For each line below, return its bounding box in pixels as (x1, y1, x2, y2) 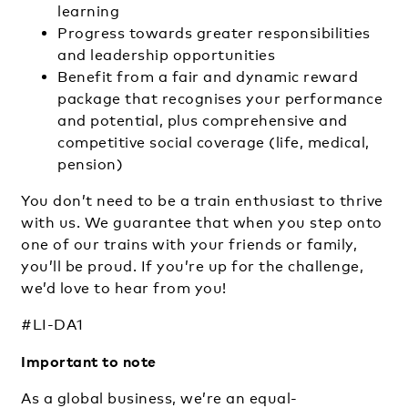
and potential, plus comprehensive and (57, 111, 348, 129)
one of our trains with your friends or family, (21, 235, 357, 253)
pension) (57, 155, 123, 173)
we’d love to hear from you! (21, 279, 227, 297)
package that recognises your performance (57, 89, 382, 107)
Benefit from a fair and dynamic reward (57, 67, 358, 86)
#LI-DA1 (21, 315, 84, 333)
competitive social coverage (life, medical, (57, 133, 370, 151)
